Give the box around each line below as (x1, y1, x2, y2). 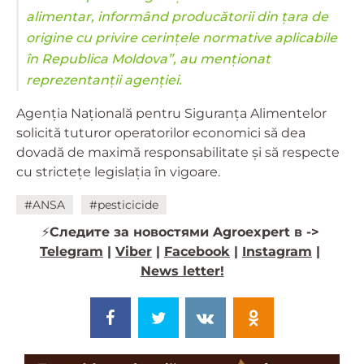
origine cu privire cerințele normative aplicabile (26, 30, 337, 46)
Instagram (242, 244, 312, 260)
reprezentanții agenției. (26, 72, 182, 89)
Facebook (164, 244, 230, 260)
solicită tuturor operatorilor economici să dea (16, 125, 305, 141)
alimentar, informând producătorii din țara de (26, 9, 328, 25)
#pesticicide (89, 197, 158, 213)
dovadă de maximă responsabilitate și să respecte (16, 145, 340, 161)
